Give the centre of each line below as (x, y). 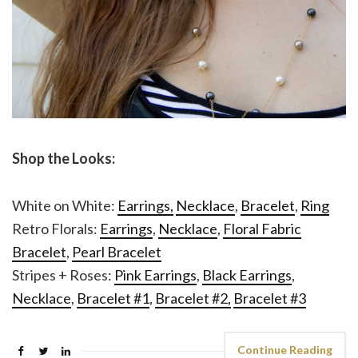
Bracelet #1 (113, 298)
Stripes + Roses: (63, 275)
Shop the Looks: (65, 159)
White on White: (65, 206)
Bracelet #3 (270, 298)
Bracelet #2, (193, 298)
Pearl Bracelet (117, 252)
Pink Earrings (155, 275)
